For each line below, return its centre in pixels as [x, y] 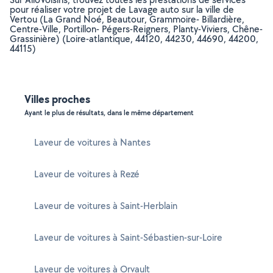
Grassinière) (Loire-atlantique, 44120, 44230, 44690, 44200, [134, 39]
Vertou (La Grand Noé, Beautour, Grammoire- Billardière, [127, 19]
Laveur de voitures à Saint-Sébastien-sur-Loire [128, 237]
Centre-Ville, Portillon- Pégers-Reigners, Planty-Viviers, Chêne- [136, 29]
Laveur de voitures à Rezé [87, 174]
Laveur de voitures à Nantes [92, 142]
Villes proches [57, 99]
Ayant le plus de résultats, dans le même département [109, 113]
